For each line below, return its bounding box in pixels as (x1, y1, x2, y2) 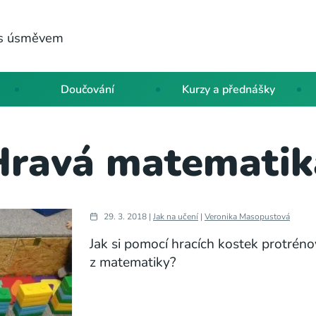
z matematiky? (90, 253, 176, 272)
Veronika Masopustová (205, 211, 290, 223)
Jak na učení (153, 211, 198, 223)
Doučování (61, 81, 114, 97)
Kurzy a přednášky (182, 81, 275, 97)
